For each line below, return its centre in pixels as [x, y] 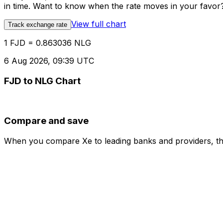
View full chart [99, 24]
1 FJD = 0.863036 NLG [48, 43]
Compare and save [46, 121]
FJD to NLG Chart [42, 81]
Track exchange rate [38, 25]
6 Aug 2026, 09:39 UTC [49, 61]
